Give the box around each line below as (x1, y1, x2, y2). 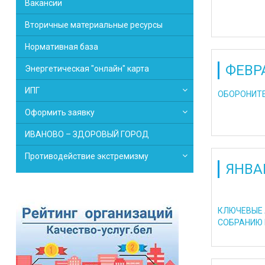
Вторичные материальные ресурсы (25, 20, 163, 30)
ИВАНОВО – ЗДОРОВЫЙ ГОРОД (25, 130, 149, 139)
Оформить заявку (25, 108, 95, 117)
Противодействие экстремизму (25, 151, 148, 161)
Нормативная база (25, 42, 98, 51)
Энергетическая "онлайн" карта (25, 64, 149, 73)
